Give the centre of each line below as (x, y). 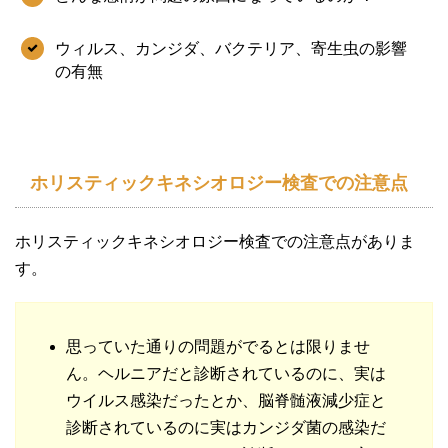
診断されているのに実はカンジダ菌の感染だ (226, 427)
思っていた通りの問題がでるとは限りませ (218, 346)
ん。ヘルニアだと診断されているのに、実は (226, 373)
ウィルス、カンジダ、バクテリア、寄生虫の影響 (231, 48)
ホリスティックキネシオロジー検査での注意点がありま (215, 241)
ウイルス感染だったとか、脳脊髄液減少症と (226, 400)
